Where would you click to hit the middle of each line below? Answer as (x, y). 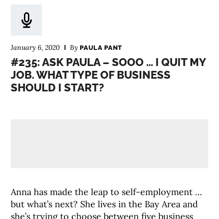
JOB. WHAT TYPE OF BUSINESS (91, 75)
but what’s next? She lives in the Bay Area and (105, 204)
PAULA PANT (101, 48)
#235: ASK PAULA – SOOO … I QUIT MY (109, 62)
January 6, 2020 (35, 47)
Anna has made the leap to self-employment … (107, 192)
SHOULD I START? (58, 88)
